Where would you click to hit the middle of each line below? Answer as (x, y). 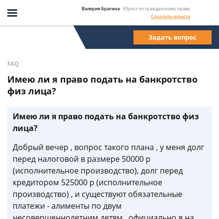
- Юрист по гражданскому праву (155, 8)
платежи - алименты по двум (67, 206)
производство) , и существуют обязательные (98, 194)
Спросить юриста (171, 16)
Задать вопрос (173, 37)
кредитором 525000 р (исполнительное (88, 182)
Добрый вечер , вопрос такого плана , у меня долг (109, 147)
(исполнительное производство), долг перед (98, 171)
